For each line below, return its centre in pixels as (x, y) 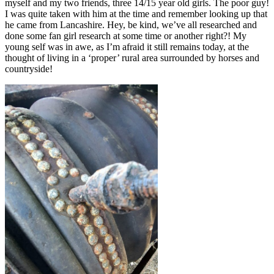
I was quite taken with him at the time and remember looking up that (136, 13)
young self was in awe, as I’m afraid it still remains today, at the (127, 46)
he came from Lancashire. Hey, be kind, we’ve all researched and (131, 24)
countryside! (29, 68)
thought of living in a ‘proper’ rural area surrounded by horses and (132, 57)
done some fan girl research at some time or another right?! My (126, 35)
